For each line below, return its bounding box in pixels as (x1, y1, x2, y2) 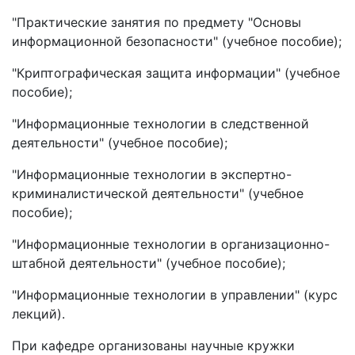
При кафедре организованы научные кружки (12, 338, 295, 353)
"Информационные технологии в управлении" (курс (12, 287, 338, 303)
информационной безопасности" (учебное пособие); (12, 33, 342, 49)
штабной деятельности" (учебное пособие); (12, 255, 285, 271)
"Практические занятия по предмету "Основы (12, 14, 301, 30)
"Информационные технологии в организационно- (12, 236, 330, 252)
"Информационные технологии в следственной (12, 116, 309, 132)
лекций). (12, 306, 65, 322)
